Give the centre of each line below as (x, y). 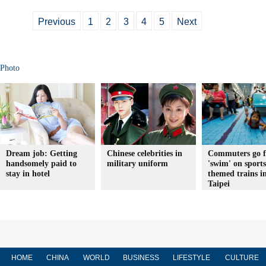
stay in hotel (28, 174)
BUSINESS (141, 258)
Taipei (219, 184)
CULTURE (242, 258)
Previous (57, 22)
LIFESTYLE (191, 258)
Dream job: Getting (42, 153)
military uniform (137, 164)
